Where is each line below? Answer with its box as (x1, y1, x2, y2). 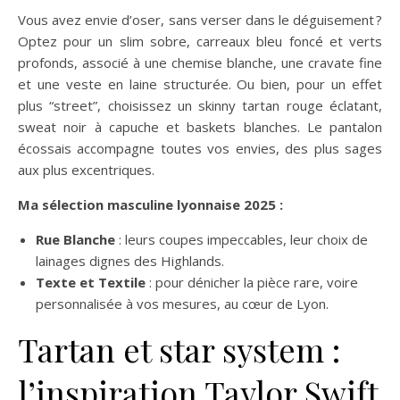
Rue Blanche (36, 230, 115, 248)
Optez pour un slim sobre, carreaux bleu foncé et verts (18, 32, 382, 50)
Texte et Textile (36, 273, 146, 291)
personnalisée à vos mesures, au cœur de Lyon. (36, 295, 329, 312)
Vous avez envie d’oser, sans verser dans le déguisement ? (18, 11, 382, 29)
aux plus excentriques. (18, 161, 154, 179)
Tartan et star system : (18, 328, 340, 371)
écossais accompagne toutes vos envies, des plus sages (18, 139, 382, 157)
